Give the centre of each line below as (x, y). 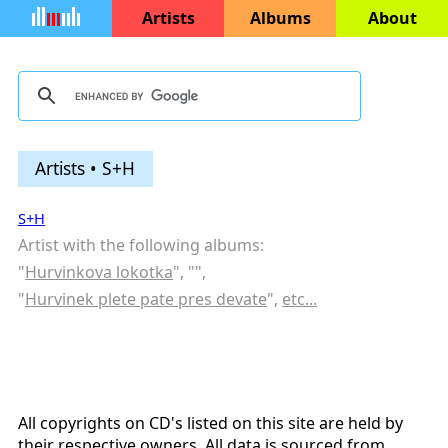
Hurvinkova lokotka (99, 272)
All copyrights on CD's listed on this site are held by (210, 423)
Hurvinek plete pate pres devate (146, 299)
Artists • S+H (85, 167)
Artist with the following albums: (141, 245)
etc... (299, 299)
